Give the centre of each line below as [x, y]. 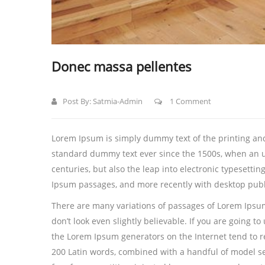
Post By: [78, 101]
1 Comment [190, 101]
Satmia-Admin [118, 101]
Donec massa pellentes [122, 67]
